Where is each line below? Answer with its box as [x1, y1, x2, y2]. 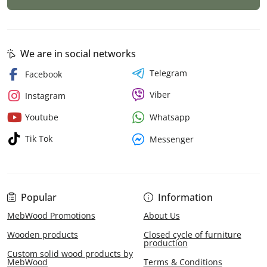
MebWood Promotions [7, 210, 95, 222]
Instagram [25, 90, 66, 102]
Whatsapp [150, 111, 190, 123]
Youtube [25, 111, 58, 123]
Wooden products [7, 229, 78, 241]
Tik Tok [25, 133, 52, 145]
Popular [21, 191, 57, 204]
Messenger [150, 133, 194, 145]
